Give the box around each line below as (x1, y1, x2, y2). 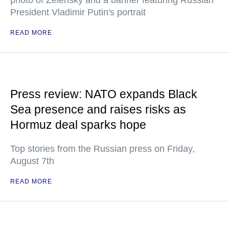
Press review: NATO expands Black (10, 87, 197, 101)
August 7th (10, 156, 54, 167)
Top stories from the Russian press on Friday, (10, 144, 195, 154)
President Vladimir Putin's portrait (10, 7, 146, 18)
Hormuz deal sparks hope (10, 118, 146, 132)
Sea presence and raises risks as (10, 103, 186, 117)
